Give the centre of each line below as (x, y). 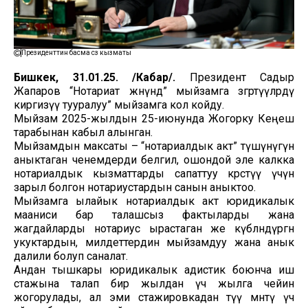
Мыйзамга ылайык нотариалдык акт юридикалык (154, 201)
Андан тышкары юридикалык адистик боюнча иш (154, 269)
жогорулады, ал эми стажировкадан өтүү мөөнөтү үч (154, 297)
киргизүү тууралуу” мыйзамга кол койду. (119, 104)
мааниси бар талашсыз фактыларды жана (154, 214)
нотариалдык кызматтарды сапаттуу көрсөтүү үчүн (154, 173)
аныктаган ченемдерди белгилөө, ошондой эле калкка (154, 159)
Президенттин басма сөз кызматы (76, 52)
